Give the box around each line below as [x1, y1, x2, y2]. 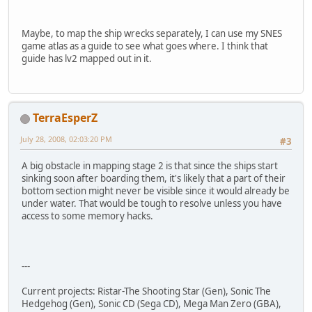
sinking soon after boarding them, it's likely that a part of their [22, 171, 286, 185]
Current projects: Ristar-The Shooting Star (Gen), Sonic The [22, 284, 271, 297]
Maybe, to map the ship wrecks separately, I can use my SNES [22, 27, 282, 40]
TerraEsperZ [33, 110, 97, 126]
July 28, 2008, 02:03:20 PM [20, 134, 112, 145]
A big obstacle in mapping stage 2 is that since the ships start [22, 159, 278, 172]
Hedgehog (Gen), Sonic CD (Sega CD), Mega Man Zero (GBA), [22, 297, 281, 310]
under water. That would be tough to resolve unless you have [22, 196, 282, 210]
